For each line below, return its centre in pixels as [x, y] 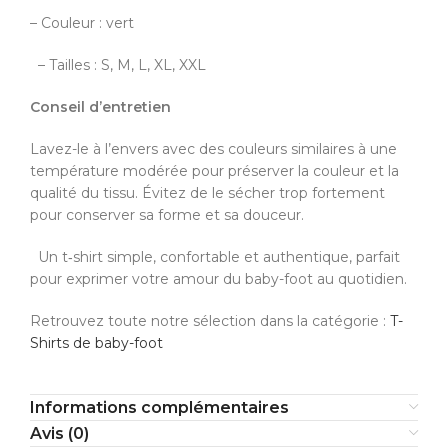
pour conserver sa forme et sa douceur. [167, 214]
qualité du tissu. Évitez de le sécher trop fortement [207, 192]
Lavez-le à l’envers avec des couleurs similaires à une [213, 148]
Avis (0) [59, 433]
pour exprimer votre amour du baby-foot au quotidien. [218, 278]
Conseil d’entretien [100, 106]
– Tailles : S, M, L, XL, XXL [118, 64]
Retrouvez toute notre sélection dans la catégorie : [208, 320]
